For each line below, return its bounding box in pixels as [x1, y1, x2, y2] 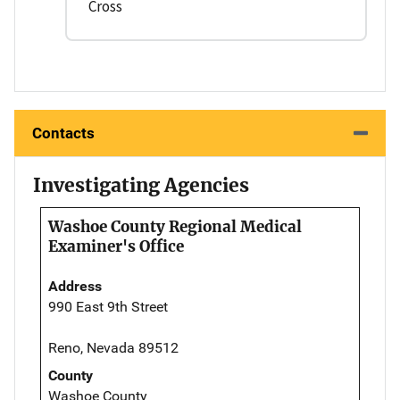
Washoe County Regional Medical [48, 217, 302, 237]
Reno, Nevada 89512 [48, 339, 179, 357]
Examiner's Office [48, 237, 184, 257]
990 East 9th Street [48, 298, 168, 316]
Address [48, 278, 102, 296]
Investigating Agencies [33, 173, 249, 198]
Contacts [32, 124, 95, 143]
